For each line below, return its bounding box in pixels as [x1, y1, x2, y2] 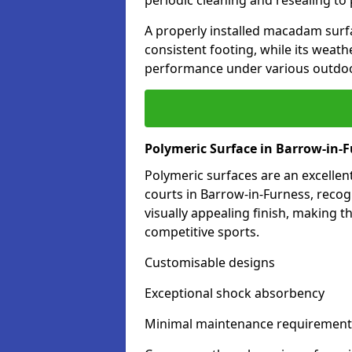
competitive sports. [145, 223, 259, 240]
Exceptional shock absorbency [145, 284, 324, 302]
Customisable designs [145, 254, 275, 271]
